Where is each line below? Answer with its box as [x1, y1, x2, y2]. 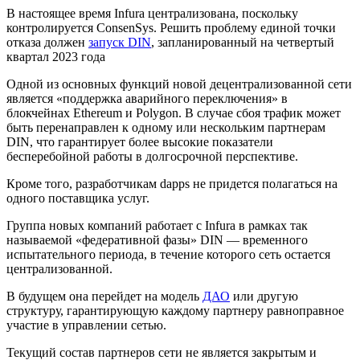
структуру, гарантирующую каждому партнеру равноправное [6, 303, 344, 317]
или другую [230, 288, 298, 303]
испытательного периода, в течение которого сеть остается [6, 247, 330, 261]
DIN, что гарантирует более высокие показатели [6, 134, 273, 149]
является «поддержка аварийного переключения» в [6, 91, 288, 105]
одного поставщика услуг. [6, 190, 149, 205]
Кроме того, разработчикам [6, 176, 160, 190]
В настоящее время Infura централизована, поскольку [6, 6, 298, 20]
